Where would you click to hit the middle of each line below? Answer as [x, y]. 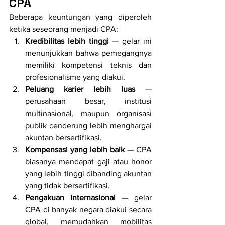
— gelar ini [130, 41]
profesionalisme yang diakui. [75, 77]
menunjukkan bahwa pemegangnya [88, 53]
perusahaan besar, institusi [88, 101]
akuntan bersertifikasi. [64, 138]
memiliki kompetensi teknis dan [88, 65]
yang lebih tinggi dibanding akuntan [88, 174]
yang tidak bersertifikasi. [68, 186]
